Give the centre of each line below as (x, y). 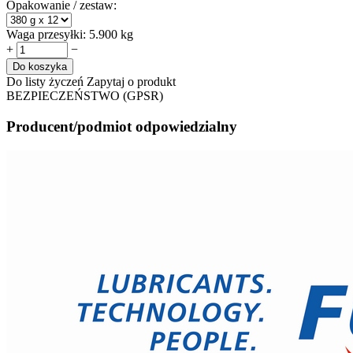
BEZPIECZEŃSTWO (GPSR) (85, 96)
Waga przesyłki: (46, 35)
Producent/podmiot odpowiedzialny (122, 126)
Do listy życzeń (45, 82)
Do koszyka (40, 67)
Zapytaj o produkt (131, 82)
